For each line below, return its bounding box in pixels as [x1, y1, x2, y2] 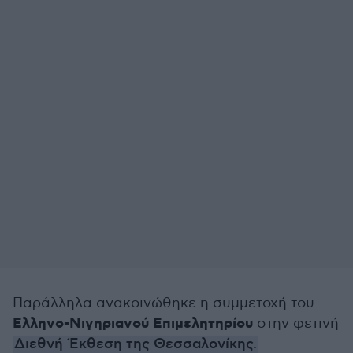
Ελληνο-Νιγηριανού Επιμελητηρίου [13, 314, 253, 333]
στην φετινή [253, 315, 339, 332]
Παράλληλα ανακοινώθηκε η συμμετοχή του [13, 295, 314, 311]
